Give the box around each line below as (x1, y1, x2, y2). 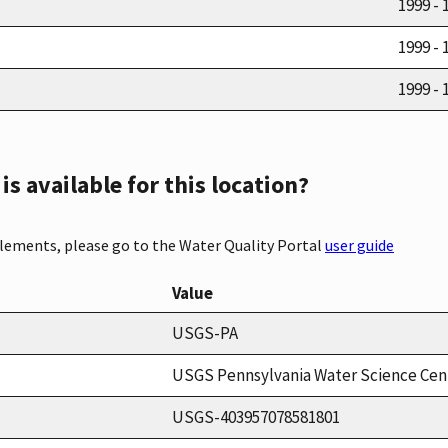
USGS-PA (172, 321, 238, 344)
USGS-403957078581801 (172, 405, 340, 428)
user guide (325, 234, 394, 255)
